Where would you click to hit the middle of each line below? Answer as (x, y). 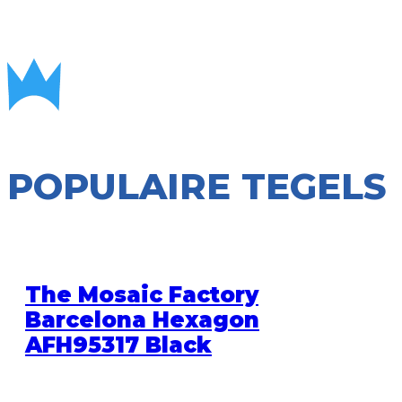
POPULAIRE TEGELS (197, 187)
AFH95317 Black (118, 345)
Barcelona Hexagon (142, 320)
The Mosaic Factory (142, 295)
